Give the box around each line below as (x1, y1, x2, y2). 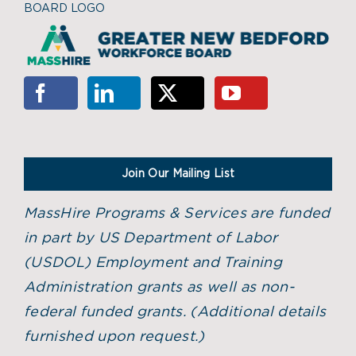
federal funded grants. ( (24, 304, 197, 319)
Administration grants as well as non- (24, 280, 294, 295)
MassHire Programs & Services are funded (24, 206, 331, 221)
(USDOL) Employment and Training (24, 255, 282, 270)
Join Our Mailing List (121, 168, 235, 180)
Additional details (196, 304, 327, 319)
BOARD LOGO (24, 3, 105, 15)
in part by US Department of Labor (24, 230, 278, 246)
